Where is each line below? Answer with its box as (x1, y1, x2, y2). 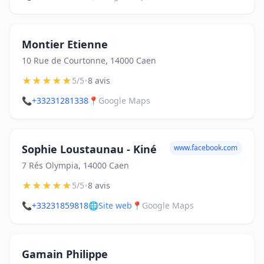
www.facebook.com (174, 143, 237, 153)
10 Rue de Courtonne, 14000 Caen (22, 55, 156, 66)
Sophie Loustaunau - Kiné (22, 142, 157, 156)
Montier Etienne (22, 37, 108, 51)
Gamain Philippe (22, 247, 108, 261)
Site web (98, 200, 132, 211)
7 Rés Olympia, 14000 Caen (22, 160, 129, 171)
